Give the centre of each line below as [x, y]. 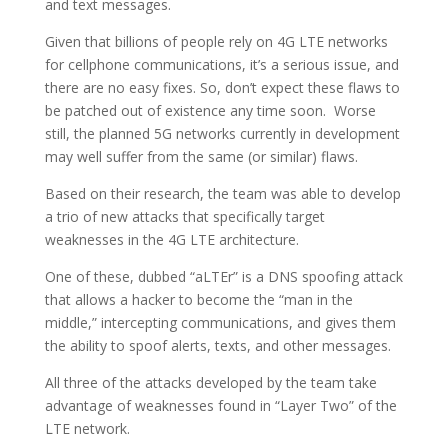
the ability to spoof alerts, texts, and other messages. [217, 346]
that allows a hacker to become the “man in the [198, 300]
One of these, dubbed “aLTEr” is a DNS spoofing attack [223, 277]
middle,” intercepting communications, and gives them [220, 323]
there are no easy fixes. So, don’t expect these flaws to [222, 88]
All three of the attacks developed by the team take [210, 383]
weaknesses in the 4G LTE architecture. [171, 240]
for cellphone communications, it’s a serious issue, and [221, 65]
